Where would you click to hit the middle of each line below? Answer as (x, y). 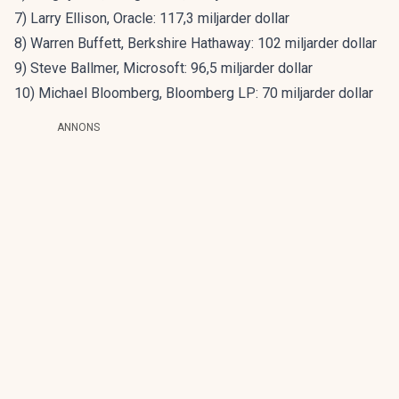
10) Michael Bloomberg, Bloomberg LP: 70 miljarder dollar (194, 93)
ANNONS (78, 127)
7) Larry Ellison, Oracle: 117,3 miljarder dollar (152, 18)
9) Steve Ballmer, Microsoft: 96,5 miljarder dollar (163, 68)
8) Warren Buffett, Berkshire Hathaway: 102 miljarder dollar (195, 43)
